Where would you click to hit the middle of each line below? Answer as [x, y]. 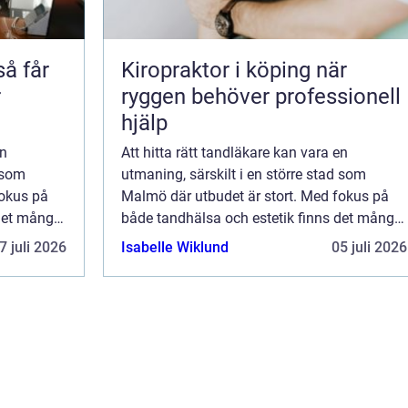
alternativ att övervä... [190, 240]
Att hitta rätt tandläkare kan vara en [235, 153]
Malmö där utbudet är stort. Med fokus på [255, 197]
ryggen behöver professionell [261, 97]
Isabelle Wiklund [175, 248]
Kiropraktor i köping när [219, 71]
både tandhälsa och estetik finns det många [262, 219]
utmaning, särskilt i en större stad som [244, 175]
